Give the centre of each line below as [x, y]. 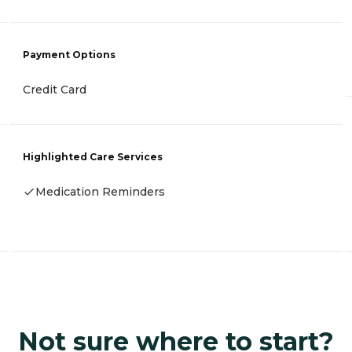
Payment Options [69, 54]
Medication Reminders [100, 191]
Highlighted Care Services [93, 156]
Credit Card [55, 89]
